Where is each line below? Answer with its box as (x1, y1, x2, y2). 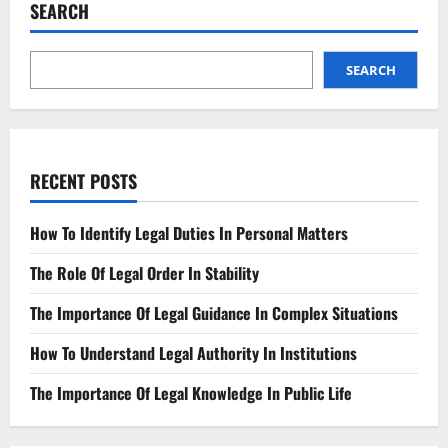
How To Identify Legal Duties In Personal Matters (30, 220, 348, 245)
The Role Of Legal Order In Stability (30, 260, 259, 285)
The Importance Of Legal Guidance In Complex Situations (30, 300, 398, 325)
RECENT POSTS (30, 167, 137, 194)
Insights (119, 32, 174, 52)
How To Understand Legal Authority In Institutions (30, 340, 357, 365)
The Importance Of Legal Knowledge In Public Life (30, 380, 352, 405)
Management (119, 18, 210, 38)
